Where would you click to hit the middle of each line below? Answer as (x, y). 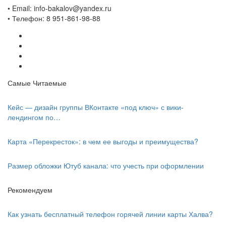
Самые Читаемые (37, 83)
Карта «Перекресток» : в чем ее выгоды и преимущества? (103, 142)
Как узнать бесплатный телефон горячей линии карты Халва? (110, 214)
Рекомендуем (30, 190)
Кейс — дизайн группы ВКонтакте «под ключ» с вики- (96, 107)
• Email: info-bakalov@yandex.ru (60, 8)
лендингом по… (34, 117)
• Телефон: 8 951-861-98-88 (54, 18)
